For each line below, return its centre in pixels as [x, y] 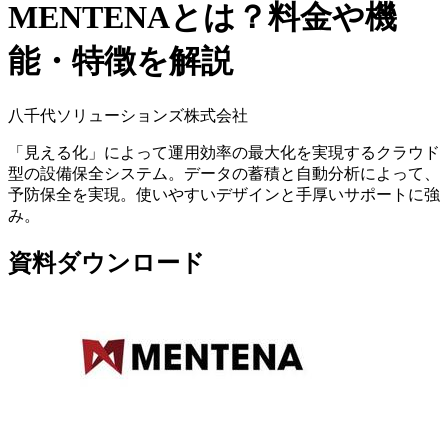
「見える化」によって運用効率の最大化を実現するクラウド [224, 152]
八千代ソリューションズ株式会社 [128, 115]
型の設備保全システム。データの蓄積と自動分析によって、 [224, 173]
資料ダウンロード [106, 262]
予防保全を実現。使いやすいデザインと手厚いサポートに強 [224, 194]
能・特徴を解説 [120, 61]
